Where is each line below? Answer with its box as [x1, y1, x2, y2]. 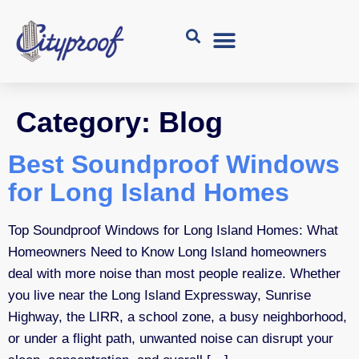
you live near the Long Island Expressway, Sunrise [8, 287, 311, 303]
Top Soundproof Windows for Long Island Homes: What [8, 222, 338, 238]
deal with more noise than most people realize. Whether [8, 265, 341, 281]
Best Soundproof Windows [8, 149, 340, 179]
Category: [16, 105, 159, 139]
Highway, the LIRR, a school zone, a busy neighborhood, [8, 309, 347, 325]
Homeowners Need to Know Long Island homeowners [8, 244, 327, 260]
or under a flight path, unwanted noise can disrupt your [8, 330, 333, 346]
